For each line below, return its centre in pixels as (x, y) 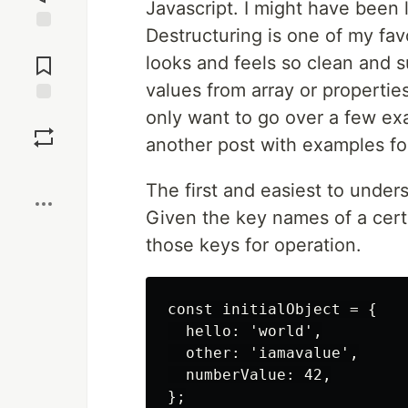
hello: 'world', (245, 331)
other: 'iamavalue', (263, 353)
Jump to (44, 43)
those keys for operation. (254, 245)
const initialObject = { (272, 309)
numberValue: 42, (250, 375)
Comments (44, 58)
